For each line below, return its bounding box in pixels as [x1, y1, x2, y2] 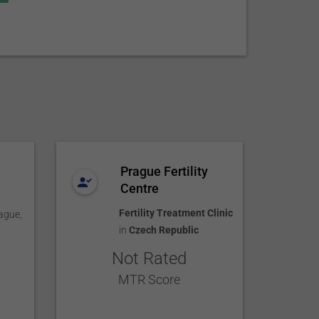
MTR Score [118, 272, 181, 287]
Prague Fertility [120, 164, 209, 179]
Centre [120, 181, 159, 196]
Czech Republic [129, 224, 199, 236]
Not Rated [112, 249, 187, 268]
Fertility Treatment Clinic [119, 207, 234, 219]
